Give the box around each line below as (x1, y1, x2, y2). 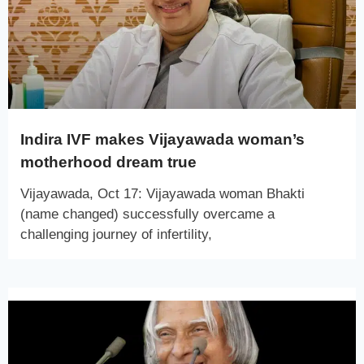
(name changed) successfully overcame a (20, 206, 275, 222)
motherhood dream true (20, 153, 197, 171)
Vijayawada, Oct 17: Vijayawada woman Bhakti (20, 185, 305, 201)
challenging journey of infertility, (20, 226, 212, 242)
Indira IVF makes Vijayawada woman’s (20, 130, 305, 148)
